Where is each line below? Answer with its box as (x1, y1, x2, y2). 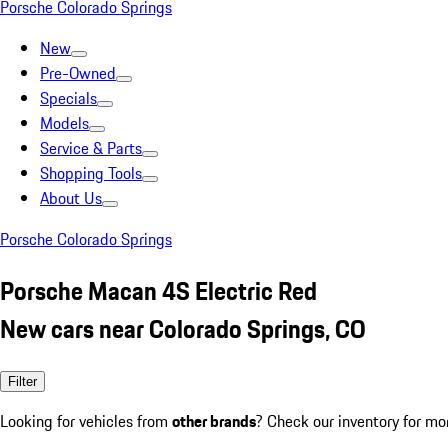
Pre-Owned (40, 61, 116, 85)
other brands (172, 408, 256, 433)
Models (40, 111, 89, 135)
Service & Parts (40, 136, 142, 160)
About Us (40, 186, 102, 210)
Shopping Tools (40, 161, 142, 185)
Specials (40, 86, 97, 110)
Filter (8, 373, 37, 389)
